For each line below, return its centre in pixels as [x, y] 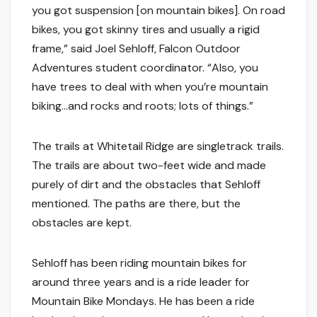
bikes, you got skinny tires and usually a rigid [146, 29]
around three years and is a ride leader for [141, 282]
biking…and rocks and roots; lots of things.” [143, 105]
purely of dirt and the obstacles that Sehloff [146, 184]
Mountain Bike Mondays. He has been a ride [143, 301]
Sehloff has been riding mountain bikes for [139, 263]
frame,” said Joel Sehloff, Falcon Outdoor [136, 48]
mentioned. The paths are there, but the [136, 203]
